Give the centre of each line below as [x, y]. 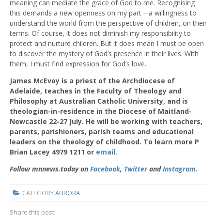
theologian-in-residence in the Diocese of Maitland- [101, 111]
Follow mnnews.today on [50, 169]
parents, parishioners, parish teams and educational [102, 132]
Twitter [136, 169]
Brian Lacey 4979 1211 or [53, 152]
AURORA [67, 193]
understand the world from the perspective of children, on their [108, 23]
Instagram [179, 169]
